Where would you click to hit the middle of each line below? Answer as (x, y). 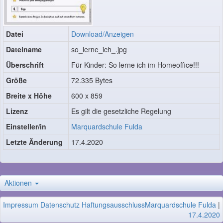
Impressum (21, 204)
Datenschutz (60, 204)
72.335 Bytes (92, 80)
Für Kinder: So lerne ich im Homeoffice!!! (135, 64)
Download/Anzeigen (103, 34)
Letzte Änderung (34, 142)
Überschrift (25, 64)
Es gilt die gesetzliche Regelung (121, 111)
